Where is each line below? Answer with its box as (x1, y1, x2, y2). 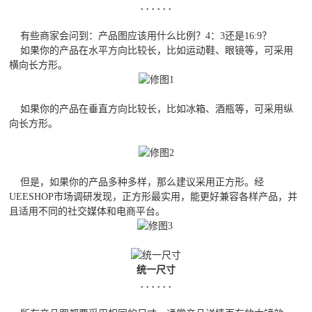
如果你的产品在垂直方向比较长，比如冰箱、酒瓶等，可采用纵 (9, 104, 294, 115)
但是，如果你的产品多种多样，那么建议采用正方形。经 (9, 177, 265, 188)
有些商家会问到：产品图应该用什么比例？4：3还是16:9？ (9, 31, 272, 42)
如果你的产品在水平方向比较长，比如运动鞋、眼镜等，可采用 (9, 45, 294, 56)
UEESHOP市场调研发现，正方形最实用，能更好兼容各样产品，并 (9, 192, 298, 203)
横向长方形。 (9, 60, 68, 71)
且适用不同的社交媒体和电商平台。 (9, 206, 166, 217)
